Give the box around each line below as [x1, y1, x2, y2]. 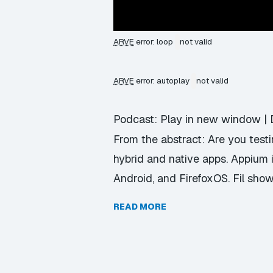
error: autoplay [134, 75, 191, 87]
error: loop [134, 35, 175, 47]
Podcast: [113, 112, 160, 126]
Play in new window [160, 112, 261, 126]
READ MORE [113, 200, 166, 212]
